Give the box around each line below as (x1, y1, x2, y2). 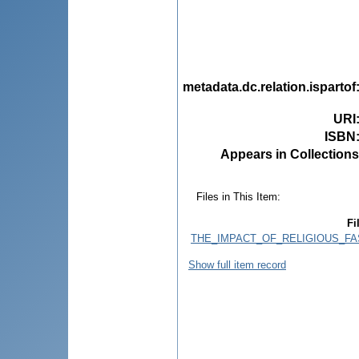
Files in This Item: (196, 190, 280, 203)
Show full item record (188, 258, 286, 271)
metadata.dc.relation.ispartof (183, 79, 356, 94)
